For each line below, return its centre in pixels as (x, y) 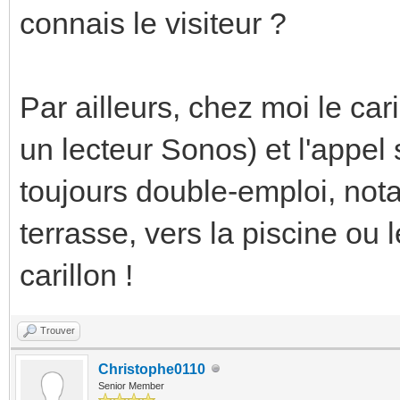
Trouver (58, 330)
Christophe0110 (152, 369)
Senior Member (131, 385)
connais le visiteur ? (153, 23)
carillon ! (76, 275)
